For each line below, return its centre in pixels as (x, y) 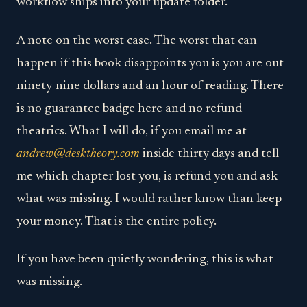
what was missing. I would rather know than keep (149, 199)
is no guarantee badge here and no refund (129, 108)
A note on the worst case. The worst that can (137, 40)
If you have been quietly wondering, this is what (145, 260)
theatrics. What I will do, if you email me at (132, 131)
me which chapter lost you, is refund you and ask (147, 176)
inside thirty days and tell (209, 153)
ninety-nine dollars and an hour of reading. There (150, 86)
